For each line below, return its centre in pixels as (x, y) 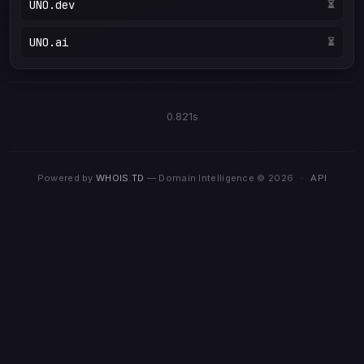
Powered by (67, 178)
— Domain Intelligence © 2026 (220, 178)
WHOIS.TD (120, 178)
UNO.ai (48, 42)
